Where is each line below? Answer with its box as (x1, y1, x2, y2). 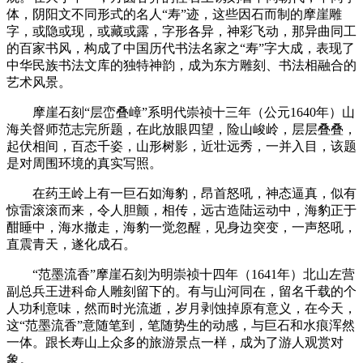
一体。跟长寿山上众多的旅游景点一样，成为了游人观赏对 (6, 335, 344, 349)
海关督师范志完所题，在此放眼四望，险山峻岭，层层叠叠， (6, 122, 357, 136)
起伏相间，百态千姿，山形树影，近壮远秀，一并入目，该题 (6, 139, 357, 153)
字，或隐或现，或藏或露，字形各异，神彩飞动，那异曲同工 (6, 23, 357, 38)
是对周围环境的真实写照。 (6, 156, 162, 170)
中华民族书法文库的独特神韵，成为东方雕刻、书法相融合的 (6, 58, 357, 72)
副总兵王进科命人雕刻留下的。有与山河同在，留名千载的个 (6, 284, 357, 298)
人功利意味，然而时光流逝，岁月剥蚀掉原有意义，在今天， (6, 301, 357, 315)
